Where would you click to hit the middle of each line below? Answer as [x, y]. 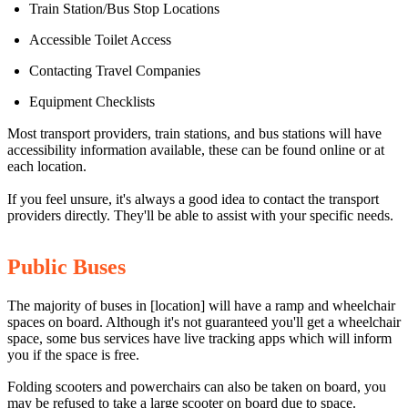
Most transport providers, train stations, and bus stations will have [194, 134]
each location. [47, 167]
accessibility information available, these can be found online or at [196, 150]
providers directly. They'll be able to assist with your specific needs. [200, 215]
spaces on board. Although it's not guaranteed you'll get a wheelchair [204, 321]
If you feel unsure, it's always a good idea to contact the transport [193, 199]
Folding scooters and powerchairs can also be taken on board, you [197, 387]
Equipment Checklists [92, 101]
